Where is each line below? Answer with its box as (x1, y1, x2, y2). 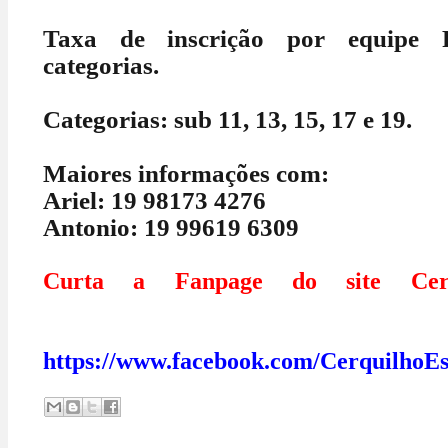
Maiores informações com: (43, 160, 329, 187)
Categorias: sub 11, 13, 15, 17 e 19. (43, 106, 412, 133)
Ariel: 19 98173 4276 (43, 187, 266, 214)
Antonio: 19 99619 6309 (43, 214, 299, 241)
